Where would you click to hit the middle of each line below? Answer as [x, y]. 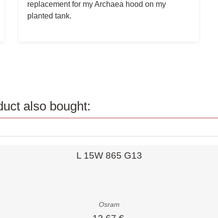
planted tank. [49, 15]
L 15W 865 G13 [109, 155]
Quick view [41, 146]
